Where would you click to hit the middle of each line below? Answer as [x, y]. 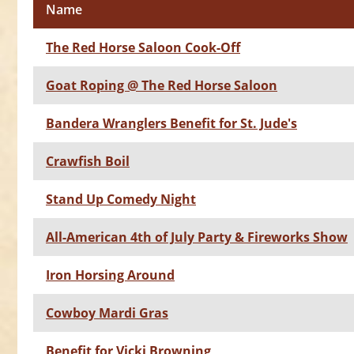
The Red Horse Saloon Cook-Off [143, 48]
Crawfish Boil [88, 162]
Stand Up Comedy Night [121, 200]
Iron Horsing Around [110, 275]
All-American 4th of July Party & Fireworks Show [197, 237]
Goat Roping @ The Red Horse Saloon [162, 86]
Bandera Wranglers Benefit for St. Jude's [171, 124]
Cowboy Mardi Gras [107, 313]
